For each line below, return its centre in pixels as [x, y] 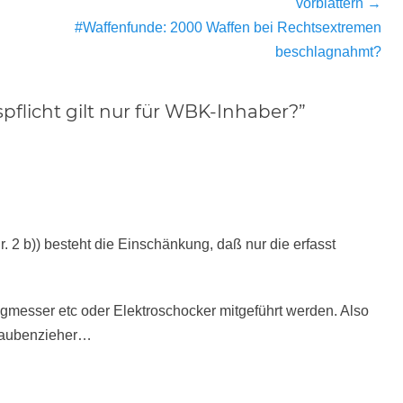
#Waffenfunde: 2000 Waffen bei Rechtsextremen [228, 27]
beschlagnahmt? [328, 52]
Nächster [58, 27]
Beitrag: [54, 51]
